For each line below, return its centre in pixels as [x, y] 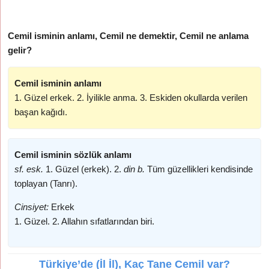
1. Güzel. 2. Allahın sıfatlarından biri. [85, 221]
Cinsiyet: [32, 207]
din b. [134, 169]
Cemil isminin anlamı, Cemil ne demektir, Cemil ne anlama [128, 36]
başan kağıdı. [41, 112]
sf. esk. [29, 169]
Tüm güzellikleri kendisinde [199, 169]
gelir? [20, 50]
